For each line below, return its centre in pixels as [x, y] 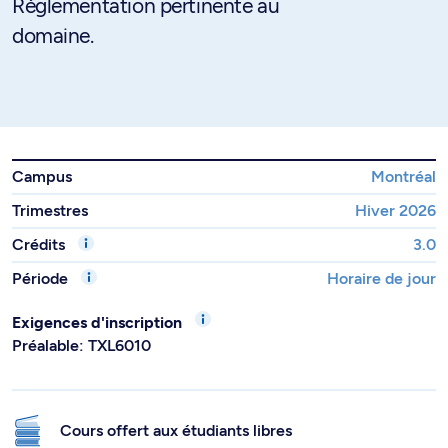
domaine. [53, 35]
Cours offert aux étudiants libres [176, 430]
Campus [42, 176]
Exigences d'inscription [99, 322]
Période [42, 278]
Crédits [40, 244]
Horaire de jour [381, 278]
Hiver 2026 [395, 210]
